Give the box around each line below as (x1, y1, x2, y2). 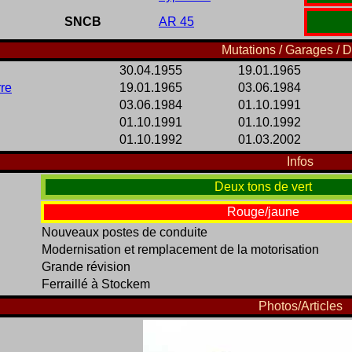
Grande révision (42, 260, 130, 274)
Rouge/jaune (226, 205, 299, 219)
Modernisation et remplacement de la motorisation (42, 243, 319, 257)
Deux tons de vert (214, 180, 312, 194)
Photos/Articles (258, 299, 343, 313)
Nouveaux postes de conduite (42, 225, 207, 240)
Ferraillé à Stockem (42, 277, 150, 291)
